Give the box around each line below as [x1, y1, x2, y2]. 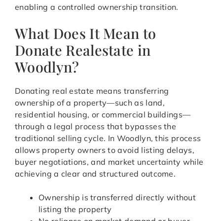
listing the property [38, 204, 112, 215]
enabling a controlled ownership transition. [15, 2, 179, 12]
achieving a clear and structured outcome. [15, 169, 176, 179]
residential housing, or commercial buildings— [15, 110, 191, 120]
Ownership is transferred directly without [38, 192, 196, 203]
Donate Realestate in [15, 40, 151, 60]
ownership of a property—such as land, [15, 98, 165, 108]
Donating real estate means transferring [15, 86, 169, 96]
